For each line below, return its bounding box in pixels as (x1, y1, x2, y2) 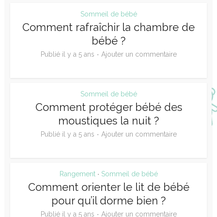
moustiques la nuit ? (58, 114, 159, 127)
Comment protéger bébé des (35, 100, 182, 113)
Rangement (59, 170, 95, 178)
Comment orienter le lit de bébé (28, 180, 189, 193)
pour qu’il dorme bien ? (51, 194, 166, 207)
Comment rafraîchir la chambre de (22, 20, 195, 33)
